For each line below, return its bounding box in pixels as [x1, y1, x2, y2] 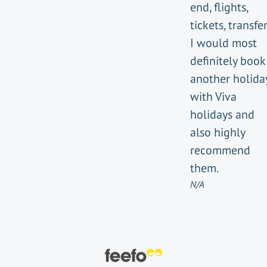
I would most [190, 35, 257, 51]
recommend [190, 142, 250, 158]
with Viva [190, 89, 237, 104]
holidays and [190, 107, 254, 122]
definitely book [190, 53, 265, 69]
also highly [190, 125, 245, 140]
